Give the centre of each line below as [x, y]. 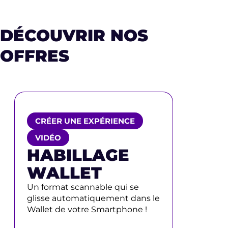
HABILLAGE [78, 155]
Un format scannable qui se [83, 187]
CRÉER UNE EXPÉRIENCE [85, 121]
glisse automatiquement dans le [93, 198]
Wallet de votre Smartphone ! [87, 209]
